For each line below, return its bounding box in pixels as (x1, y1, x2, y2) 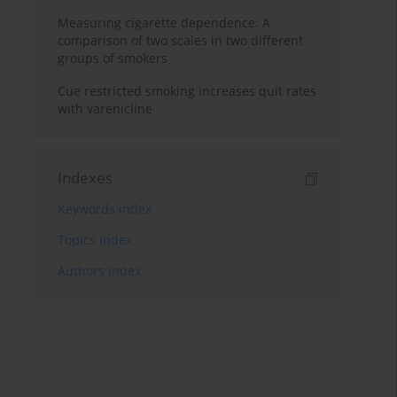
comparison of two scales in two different (58, 32, 304, 50)
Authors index (58, 262, 142, 280)
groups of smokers (58, 50, 168, 67)
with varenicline (58, 100, 153, 118)
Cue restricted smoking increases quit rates (58, 82, 317, 100)
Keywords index (58, 200, 152, 218)
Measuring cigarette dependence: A (58, 14, 271, 32)
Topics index (58, 231, 133, 249)
